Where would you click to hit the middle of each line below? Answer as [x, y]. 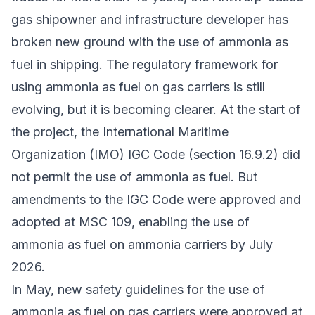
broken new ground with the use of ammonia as [150, 41]
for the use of [224, 289]
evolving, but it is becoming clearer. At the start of [156, 109]
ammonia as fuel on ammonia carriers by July [142, 244]
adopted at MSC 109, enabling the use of [130, 221]
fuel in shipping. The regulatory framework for [144, 64]
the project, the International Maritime [120, 131]
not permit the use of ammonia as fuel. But [134, 176]
